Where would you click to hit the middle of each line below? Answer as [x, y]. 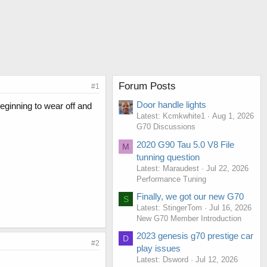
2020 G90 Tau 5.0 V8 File [185, 144]
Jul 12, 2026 [217, 260]
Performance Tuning [171, 179]
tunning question [168, 157]
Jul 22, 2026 [227, 168]
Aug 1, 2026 [233, 116]
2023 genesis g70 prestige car [195, 236]
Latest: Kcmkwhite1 [171, 116]
